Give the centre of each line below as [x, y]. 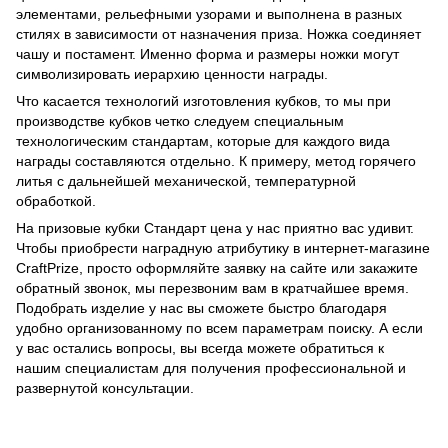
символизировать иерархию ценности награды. [172, 73]
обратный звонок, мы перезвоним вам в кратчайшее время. [212, 287]
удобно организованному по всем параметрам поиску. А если [219, 327]
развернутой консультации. [105, 387]
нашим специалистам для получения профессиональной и [211, 367]
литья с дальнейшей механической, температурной [186, 180]
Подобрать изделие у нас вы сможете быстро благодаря [201, 307]
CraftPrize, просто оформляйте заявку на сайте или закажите [217, 267]
